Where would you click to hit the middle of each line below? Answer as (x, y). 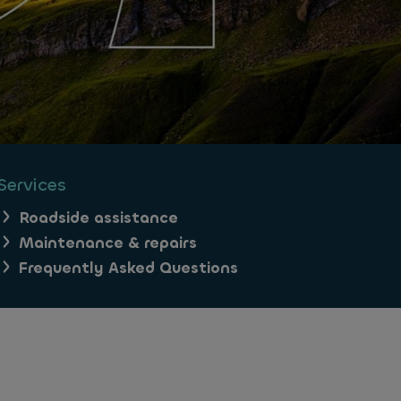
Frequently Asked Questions (128, 268)
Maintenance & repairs (108, 243)
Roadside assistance (98, 218)
